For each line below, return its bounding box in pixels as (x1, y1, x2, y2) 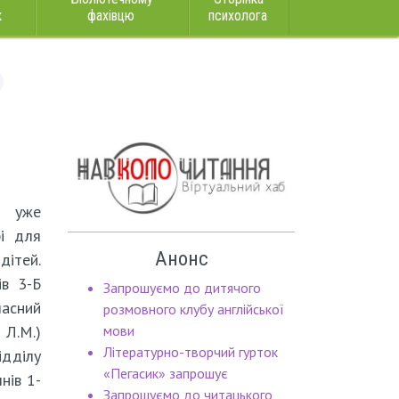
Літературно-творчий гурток (103, 343, 278, 362)
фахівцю (87, 7, 134, 24)
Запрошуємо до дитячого (103, 279, 261, 297)
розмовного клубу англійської (103, 300, 284, 319)
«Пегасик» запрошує (103, 364, 228, 383)
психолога (208, 7, 267, 24)
